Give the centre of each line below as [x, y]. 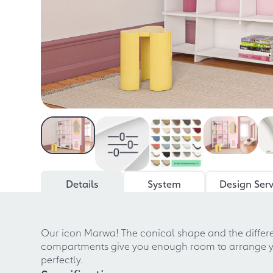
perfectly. [62, 259]
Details [82, 183]
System [165, 183]
